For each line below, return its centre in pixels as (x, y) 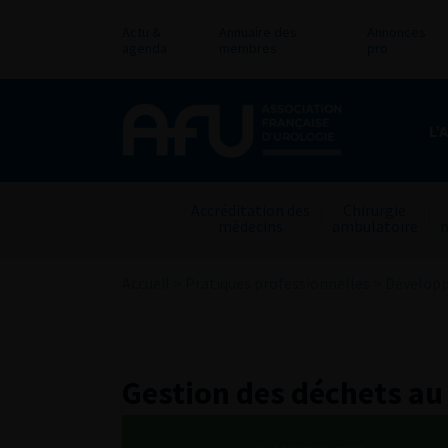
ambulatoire (374, 226)
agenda (144, 48)
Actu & (141, 32)
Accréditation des (250, 210)
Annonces (396, 32)
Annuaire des (257, 32)
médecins (250, 226)
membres (247, 48)
